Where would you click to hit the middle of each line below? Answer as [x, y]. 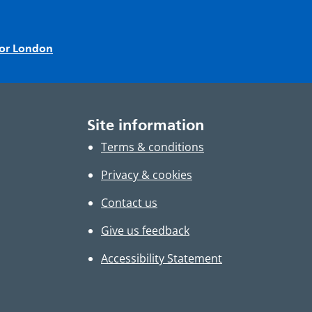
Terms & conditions [153, 147]
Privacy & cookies [147, 175]
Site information [146, 125]
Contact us [129, 203]
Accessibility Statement [162, 259]
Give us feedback [145, 231]
